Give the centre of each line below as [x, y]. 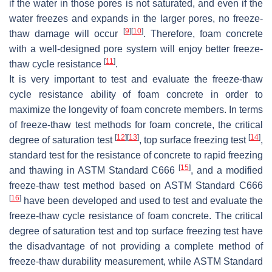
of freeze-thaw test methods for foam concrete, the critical [136, 124]
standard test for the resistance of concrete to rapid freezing [136, 155]
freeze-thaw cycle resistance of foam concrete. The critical [136, 216]
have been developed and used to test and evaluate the [142, 200]
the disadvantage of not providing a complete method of [136, 246]
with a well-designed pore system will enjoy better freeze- [136, 49]
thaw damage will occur [66, 33]
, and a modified [227, 170]
